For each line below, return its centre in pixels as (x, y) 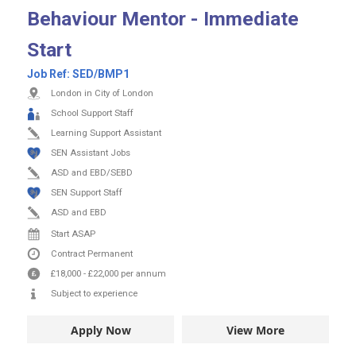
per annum (143, 273)
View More (255, 331)
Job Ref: (50, 74)
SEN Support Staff (87, 192)
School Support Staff (92, 113)
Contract (69, 253)
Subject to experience (94, 293)
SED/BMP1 (101, 74)
